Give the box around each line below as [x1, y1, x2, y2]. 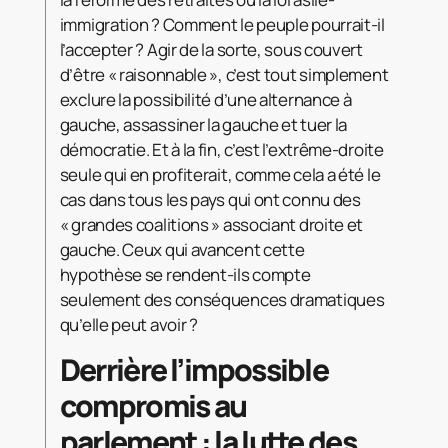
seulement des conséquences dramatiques [59, 287, 385, 311]
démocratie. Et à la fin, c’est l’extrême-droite [59, 137, 384, 161]
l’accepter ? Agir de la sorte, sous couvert [59, 37, 363, 61]
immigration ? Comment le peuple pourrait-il [59, 12, 385, 36]
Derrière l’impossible [59, 348, 329, 390]
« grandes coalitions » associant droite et [59, 212, 364, 236]
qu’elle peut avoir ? [59, 312, 204, 336]
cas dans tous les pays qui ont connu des [59, 187, 361, 211]
